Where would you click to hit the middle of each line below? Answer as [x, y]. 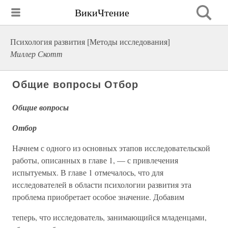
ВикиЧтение [102, 12]
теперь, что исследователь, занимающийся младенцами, [109, 217]
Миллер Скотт [36, 54]
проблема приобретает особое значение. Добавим [98, 197]
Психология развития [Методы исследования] [90, 41]
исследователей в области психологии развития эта [102, 184]
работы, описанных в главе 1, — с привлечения [95, 160]
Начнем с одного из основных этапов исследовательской [111, 148]
